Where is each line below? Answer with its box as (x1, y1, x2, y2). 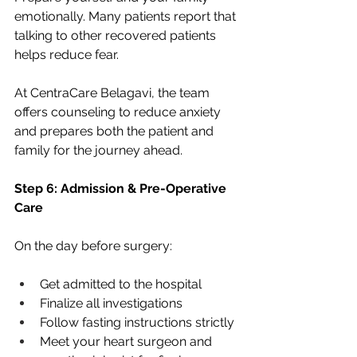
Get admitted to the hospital (40, 276, 202, 292)
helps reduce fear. (14, 46, 119, 62)
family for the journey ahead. (14, 142, 182, 158)
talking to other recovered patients (14, 27, 219, 43)
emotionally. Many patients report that (14, 8, 239, 24)
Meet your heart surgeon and (40, 333, 215, 349)
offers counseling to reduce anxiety (14, 104, 224, 120)
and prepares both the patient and (14, 123, 217, 139)
